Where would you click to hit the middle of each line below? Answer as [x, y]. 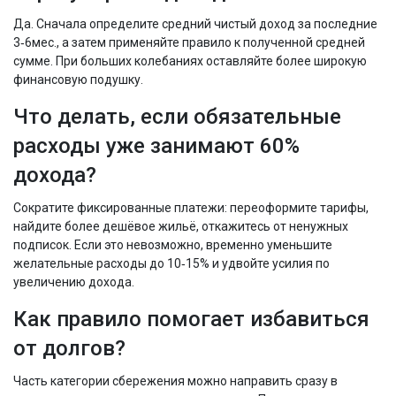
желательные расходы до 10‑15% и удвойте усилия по [171, 264]
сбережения [148, 381]
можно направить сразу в [261, 381]
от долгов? [69, 349]
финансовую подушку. [78, 80]
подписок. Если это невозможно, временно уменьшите [173, 245]
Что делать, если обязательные [177, 117]
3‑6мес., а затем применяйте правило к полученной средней [189, 43]
